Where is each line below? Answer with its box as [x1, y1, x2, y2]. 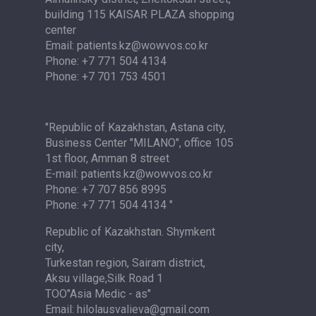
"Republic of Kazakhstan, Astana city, [45, 121, 226, 134]
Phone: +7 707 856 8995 [45, 183, 166, 196]
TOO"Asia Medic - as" [45, 287, 151, 300]
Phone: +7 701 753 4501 [45, 70, 166, 83]
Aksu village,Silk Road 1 [45, 272, 163, 285]
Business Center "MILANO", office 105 [45, 136, 233, 150]
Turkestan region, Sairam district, [45, 256, 205, 269]
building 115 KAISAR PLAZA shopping [45, 8, 234, 21]
